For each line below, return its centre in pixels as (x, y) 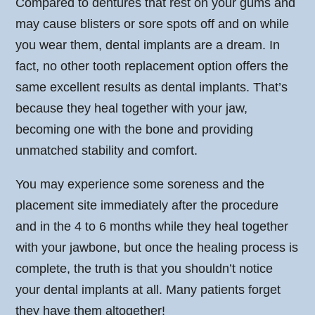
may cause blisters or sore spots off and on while (153, 24)
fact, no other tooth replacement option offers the (152, 66)
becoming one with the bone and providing (135, 130)
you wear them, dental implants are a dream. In (148, 45)
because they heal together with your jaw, (132, 109)
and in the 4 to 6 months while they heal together (152, 227)
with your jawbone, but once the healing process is (157, 248)
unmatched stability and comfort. (107, 151)
